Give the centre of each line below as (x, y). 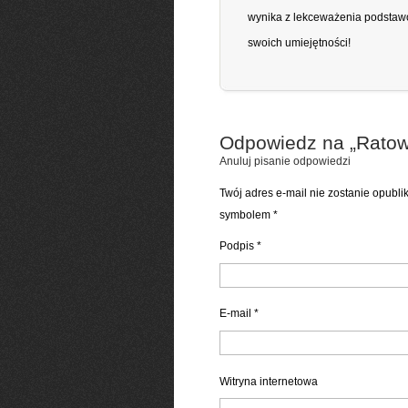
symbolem (246, 215)
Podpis (238, 246)
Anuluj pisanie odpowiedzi (285, 161)
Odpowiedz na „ (287, 143)
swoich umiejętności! (299, 43)
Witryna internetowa (268, 381)
